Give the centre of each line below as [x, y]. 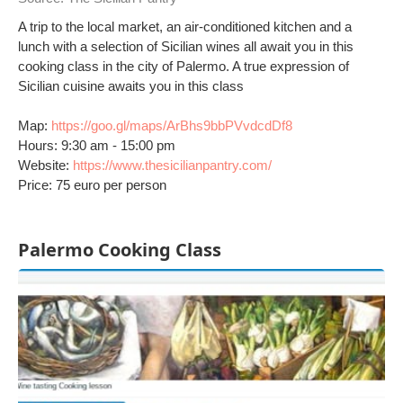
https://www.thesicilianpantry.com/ [172, 165]
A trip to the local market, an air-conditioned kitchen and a [185, 27]
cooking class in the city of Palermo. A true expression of [184, 66]
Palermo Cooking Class [120, 250]
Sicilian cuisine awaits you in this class [131, 86]
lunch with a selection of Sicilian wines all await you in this [186, 46]
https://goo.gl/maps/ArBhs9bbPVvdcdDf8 [172, 125]
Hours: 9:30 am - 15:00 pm [97, 145]
